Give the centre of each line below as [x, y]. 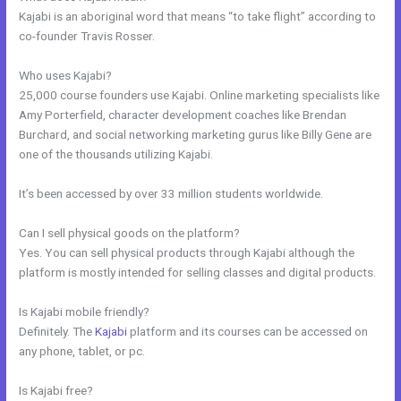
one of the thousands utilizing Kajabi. [116, 154]
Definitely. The [57, 331]
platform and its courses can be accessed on [248, 331]
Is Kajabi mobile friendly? [85, 311]
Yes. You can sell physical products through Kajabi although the [187, 252]
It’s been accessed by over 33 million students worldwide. [171, 194]
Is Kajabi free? [56, 390]
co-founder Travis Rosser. [87, 36]
